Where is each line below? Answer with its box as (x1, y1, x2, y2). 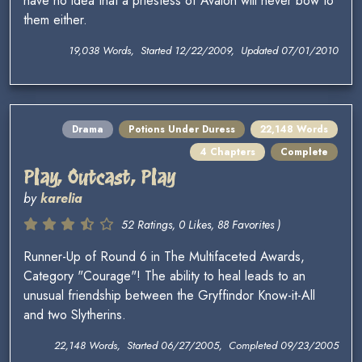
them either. (23, 11, 87, 30)
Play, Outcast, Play (23, 166, 175, 190)
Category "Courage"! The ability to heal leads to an (23, 267, 305, 286)
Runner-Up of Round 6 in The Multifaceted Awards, (23, 247, 305, 267)
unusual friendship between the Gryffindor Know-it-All (23, 286, 315, 305)
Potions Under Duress (128, 122, 235, 137)
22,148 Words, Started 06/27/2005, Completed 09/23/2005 (54, 338, 339, 354)
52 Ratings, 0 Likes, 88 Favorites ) (121, 217, 280, 234)
